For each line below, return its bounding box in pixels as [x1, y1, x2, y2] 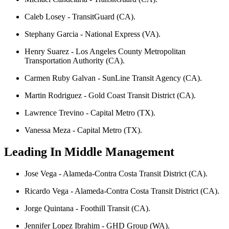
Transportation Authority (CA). [25, 56, 125, 65]
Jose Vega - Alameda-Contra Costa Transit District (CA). [25, 169, 208, 178]
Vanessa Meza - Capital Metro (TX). [25, 126, 142, 135]
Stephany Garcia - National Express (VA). [25, 30, 161, 39]
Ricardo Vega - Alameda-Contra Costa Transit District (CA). [25, 187, 219, 196]
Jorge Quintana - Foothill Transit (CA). [25, 204, 150, 213]
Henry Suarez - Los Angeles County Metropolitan [25, 47, 186, 56]
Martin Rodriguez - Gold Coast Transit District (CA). [25, 91, 196, 100]
